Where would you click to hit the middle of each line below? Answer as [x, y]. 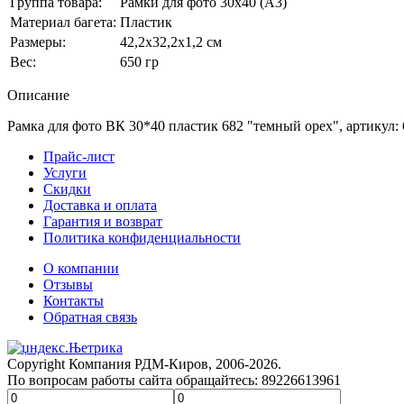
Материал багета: [63, 22]
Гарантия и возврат [103, 221]
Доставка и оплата [100, 205]
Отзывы [68, 284]
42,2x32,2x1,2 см [171, 41]
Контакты [73, 300]
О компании [81, 268]
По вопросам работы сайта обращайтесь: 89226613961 [174, 380]
